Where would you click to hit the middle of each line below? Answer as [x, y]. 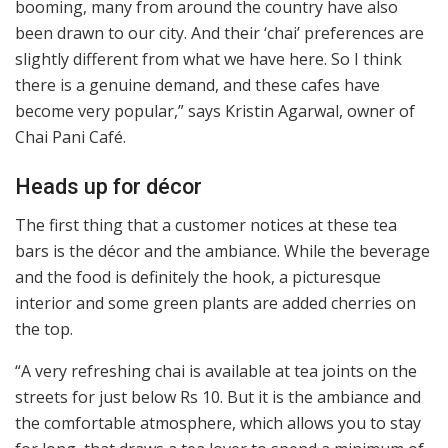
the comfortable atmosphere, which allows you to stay [218, 423]
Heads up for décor [108, 186]
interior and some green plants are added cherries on [215, 303]
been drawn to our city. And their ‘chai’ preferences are [219, 33]
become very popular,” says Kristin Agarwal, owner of [215, 111]
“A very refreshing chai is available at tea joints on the [216, 371]
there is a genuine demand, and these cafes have [197, 85]
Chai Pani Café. [70, 137]
